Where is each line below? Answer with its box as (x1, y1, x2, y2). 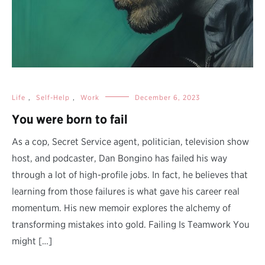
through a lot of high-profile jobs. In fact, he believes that (12, 169, 248, 180)
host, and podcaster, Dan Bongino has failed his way (12, 152, 227, 164)
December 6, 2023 (135, 92, 200, 102)
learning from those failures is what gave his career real (12, 185, 240, 197)
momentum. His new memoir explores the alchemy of (12, 202, 231, 214)
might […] (12, 235, 52, 247)
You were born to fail (12, 111, 128, 127)
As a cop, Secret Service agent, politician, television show (12, 135, 249, 147)
